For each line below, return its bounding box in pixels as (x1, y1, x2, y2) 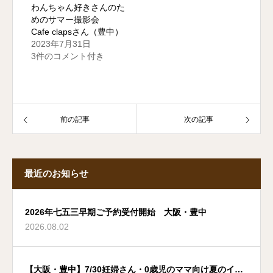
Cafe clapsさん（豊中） (31, 26, 123, 37)
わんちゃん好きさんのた (31, 2, 125, 12)
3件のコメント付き (31, 51, 104, 61)
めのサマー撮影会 (31, 14, 108, 24)
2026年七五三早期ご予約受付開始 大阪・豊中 (25, 207, 207, 217)
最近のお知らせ (24, 168, 88, 179)
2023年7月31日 (31, 38, 91, 49)
